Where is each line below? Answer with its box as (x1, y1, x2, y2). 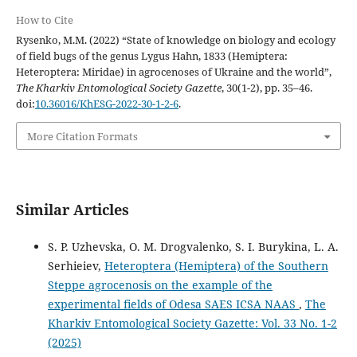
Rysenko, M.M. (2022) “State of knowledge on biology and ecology (15, 33, 335, 48)
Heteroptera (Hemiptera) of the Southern (104, 257, 328, 273)
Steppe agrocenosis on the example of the (47, 277, 273, 292)
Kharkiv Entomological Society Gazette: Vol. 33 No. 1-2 (47, 315, 337, 331)
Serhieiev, (47, 257, 104, 273)
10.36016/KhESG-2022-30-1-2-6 (34, 96, 178, 112)
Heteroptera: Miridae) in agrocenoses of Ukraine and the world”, (15, 65, 331, 80)
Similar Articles (15, 199, 129, 219)
